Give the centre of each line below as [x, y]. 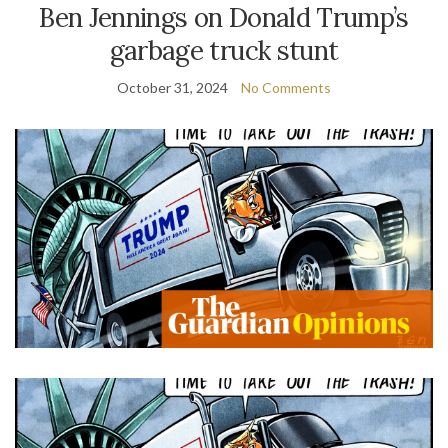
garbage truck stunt [224, 50]
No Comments [286, 87]
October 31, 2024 [172, 87]
